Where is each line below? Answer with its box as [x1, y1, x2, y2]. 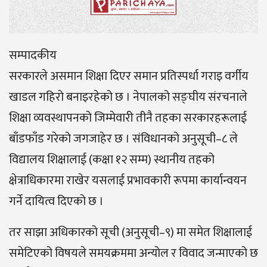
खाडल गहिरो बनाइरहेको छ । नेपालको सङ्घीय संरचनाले [9, 87, 247, 108]
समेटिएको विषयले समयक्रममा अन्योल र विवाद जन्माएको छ [9, 243, 258, 264]
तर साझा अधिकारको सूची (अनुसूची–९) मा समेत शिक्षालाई [9, 222, 252, 243]
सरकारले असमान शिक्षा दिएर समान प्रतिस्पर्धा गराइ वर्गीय [9, 66, 249, 87]
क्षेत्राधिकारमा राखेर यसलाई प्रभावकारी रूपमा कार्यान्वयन [9, 170, 247, 191]
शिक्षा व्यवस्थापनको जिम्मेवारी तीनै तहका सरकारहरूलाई [9, 108, 247, 129]
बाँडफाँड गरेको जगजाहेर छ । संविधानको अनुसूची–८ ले [9, 129, 238, 150]
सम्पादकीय [9, 45, 57, 66]
